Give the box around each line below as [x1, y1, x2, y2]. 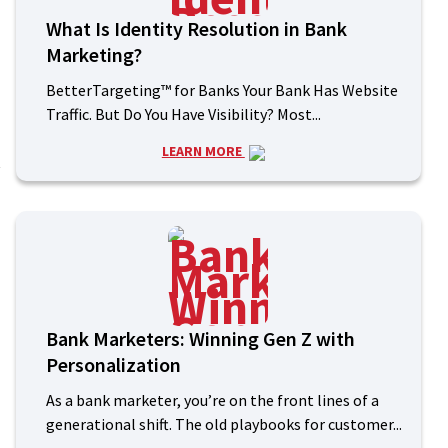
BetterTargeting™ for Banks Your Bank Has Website [45, 80, 398, 101]
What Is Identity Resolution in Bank [45, 16, 347, 42]
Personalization [45, 352, 181, 378]
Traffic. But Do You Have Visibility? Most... [45, 104, 321, 125]
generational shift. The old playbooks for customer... [45, 414, 402, 435]
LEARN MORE [161, 142, 245, 161]
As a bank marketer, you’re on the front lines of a [45, 390, 379, 411]
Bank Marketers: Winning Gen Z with [45, 326, 355, 352]
